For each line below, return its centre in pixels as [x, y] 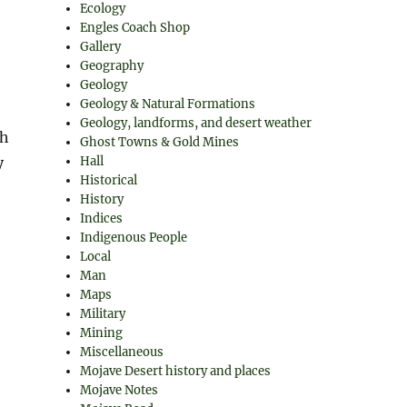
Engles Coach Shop [135, 28]
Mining [102, 333]
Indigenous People [134, 238]
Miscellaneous [122, 352]
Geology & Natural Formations [168, 104]
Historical [109, 180]
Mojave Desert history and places [176, 371]
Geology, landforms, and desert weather [196, 123]
